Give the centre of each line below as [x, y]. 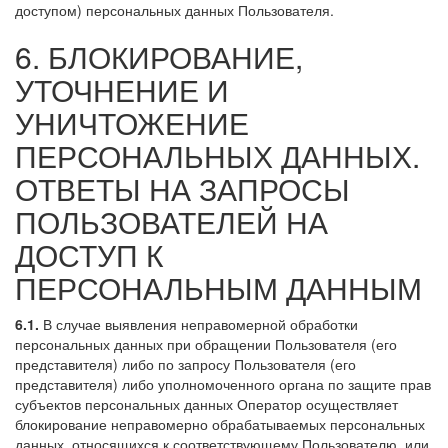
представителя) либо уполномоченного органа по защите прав [223, 383]
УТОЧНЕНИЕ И [122, 89]
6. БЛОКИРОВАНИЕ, [159, 56]
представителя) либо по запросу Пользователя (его [185, 363]
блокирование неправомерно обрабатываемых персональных [220, 423]
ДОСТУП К [89, 254]
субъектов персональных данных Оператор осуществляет [206, 403]
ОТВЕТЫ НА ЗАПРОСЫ [182, 188]
